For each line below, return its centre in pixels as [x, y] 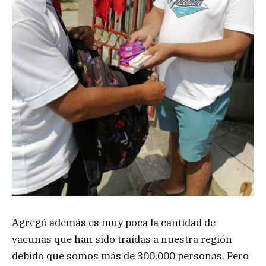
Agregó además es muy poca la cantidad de [114, 223]
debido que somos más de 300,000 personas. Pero [130, 256]
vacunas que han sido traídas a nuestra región [122, 240]
